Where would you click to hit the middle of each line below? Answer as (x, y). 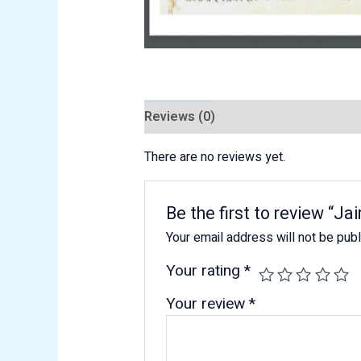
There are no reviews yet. (214, 158)
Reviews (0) (179, 117)
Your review (208, 304)
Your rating (205, 271)
